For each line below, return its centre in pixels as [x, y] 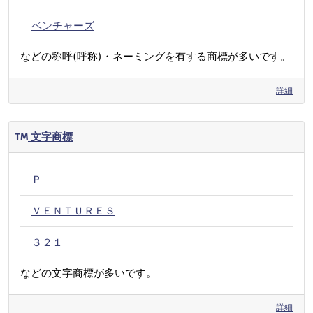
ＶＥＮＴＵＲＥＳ [73, 211]
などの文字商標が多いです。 [88, 273]
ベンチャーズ [63, 26]
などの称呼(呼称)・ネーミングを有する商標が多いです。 [155, 57]
